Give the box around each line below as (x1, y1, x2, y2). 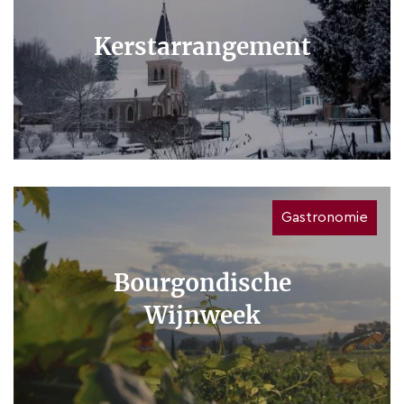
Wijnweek (144, 300, 260, 331)
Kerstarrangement (93, 32, 311, 62)
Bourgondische (113, 268, 291, 298)
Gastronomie (281, 210, 368, 225)
